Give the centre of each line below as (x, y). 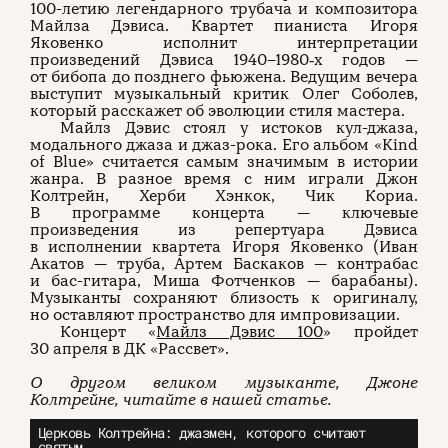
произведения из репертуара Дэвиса (224, 229)
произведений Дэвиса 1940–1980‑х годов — (224, 59)
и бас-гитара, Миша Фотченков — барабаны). (224, 280)
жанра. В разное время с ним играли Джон (224, 178)
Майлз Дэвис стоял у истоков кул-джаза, (239, 127)
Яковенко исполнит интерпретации (224, 42)
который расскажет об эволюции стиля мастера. (217, 110)
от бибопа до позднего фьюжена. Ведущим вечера (224, 76)
